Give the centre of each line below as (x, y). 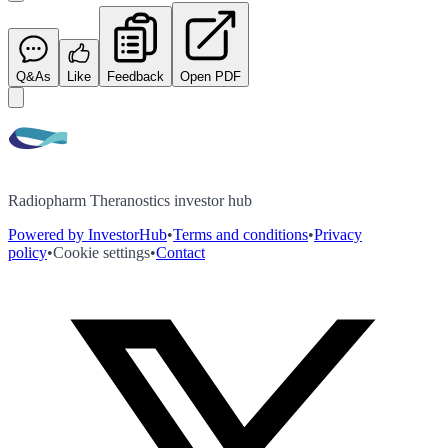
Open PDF (210, 76)
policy (27, 252)
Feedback (135, 76)
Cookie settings (101, 252)
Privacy (338, 234)
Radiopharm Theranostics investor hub (130, 200)
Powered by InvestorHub (87, 234)
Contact (180, 252)
